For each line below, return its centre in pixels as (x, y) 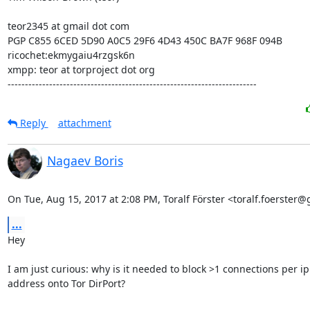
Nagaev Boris (85, 161)
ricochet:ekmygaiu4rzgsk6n (71, 55)
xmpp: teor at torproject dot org (81, 70)
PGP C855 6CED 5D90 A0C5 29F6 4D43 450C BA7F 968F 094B (145, 40)
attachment (84, 123)
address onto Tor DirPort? (66, 283)
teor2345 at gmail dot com (68, 26)
